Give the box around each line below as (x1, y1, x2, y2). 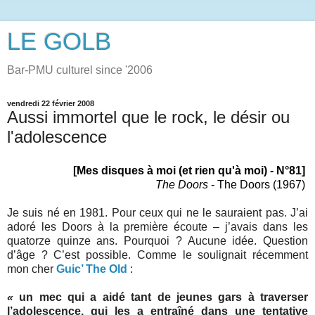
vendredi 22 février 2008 (7, 99, 94, 108)
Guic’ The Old (56, 262, 127, 275)
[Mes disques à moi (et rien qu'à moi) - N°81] (73, 164, 308, 176)
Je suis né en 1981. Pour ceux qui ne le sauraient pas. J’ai (7, 206, 308, 219)
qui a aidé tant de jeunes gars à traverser (61, 290, 309, 303)
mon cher (7, 262, 56, 275)
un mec (19, 290, 62, 303)
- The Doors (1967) (208, 178, 308, 191)
